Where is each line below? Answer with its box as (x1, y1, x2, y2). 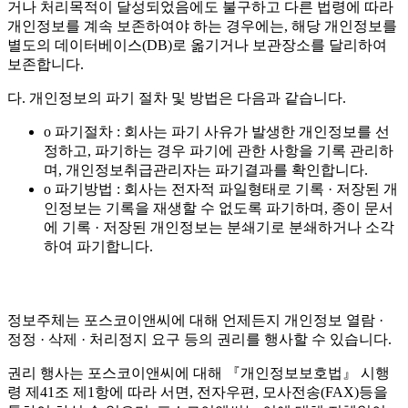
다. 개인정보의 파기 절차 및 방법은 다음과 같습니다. (7, 90, 346, 107)
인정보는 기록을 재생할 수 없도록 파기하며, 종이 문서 (44, 200, 393, 217)
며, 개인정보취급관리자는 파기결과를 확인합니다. (44, 162, 368, 178)
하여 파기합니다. (44, 239, 153, 255)
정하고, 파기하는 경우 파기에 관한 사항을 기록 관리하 (44, 143, 393, 159)
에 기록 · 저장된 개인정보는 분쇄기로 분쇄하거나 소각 (44, 219, 394, 236)
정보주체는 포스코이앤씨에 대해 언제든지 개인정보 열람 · (7, 311, 383, 328)
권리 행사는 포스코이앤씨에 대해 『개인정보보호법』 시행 (7, 364, 390, 381)
